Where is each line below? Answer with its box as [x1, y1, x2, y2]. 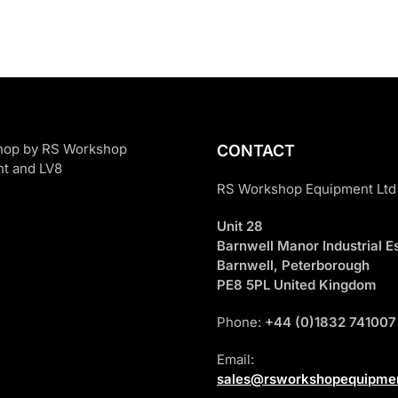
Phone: [217, 314, 265, 330]
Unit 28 [217, 218, 263, 235]
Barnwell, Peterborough [217, 257, 370, 274]
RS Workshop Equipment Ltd [217, 180, 396, 197]
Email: [217, 351, 254, 368]
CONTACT [217, 141, 295, 160]
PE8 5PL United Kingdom [217, 276, 377, 293]
